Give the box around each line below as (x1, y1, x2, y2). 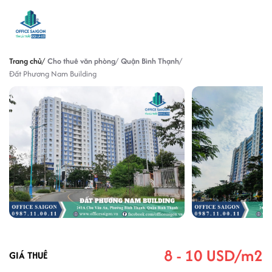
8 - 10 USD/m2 (164, 243, 263, 267)
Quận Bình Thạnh (121, 55, 179, 67)
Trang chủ (9, 55, 42, 67)
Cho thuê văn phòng (47, 55, 115, 67)
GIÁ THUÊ (9, 248, 47, 262)
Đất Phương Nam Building (9, 68, 97, 80)
